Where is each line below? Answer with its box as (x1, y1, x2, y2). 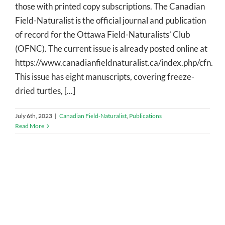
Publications (129, 111, 162, 120)
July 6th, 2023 (15, 111, 52, 120)
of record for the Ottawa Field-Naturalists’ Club (15, 29, 190, 40)
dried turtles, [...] (15, 85, 75, 96)
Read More (15, 122, 44, 130)
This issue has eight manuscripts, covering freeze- (15, 71, 194, 82)
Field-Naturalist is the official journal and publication (15, 15, 206, 26)
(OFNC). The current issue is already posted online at (15, 43, 207, 54)
